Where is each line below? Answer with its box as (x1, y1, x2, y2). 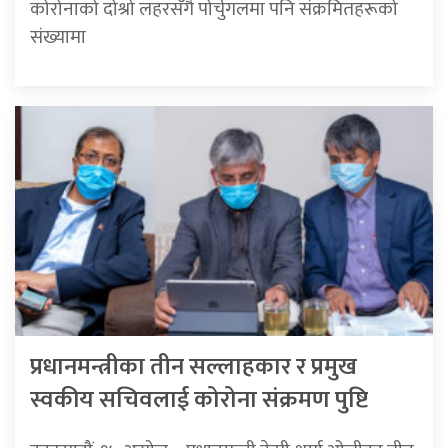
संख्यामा (30, 20, 86, 53)
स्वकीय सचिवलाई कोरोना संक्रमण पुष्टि (30, 380, 368, 421)
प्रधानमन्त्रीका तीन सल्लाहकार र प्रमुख (30, 347, 357, 388)
